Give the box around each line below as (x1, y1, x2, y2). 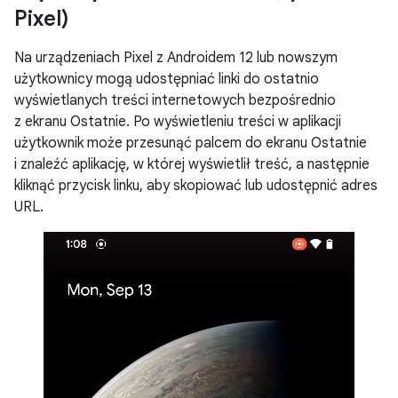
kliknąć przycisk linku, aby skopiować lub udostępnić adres (14, 176, 378, 195)
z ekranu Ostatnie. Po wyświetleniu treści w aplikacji (14, 112, 341, 131)
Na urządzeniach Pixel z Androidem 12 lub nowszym (14, 48, 338, 67)
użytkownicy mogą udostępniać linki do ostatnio (14, 69, 319, 88)
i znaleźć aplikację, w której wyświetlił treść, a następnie (14, 155, 370, 173)
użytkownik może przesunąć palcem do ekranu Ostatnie (14, 133, 367, 152)
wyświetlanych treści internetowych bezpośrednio (14, 91, 336, 109)
